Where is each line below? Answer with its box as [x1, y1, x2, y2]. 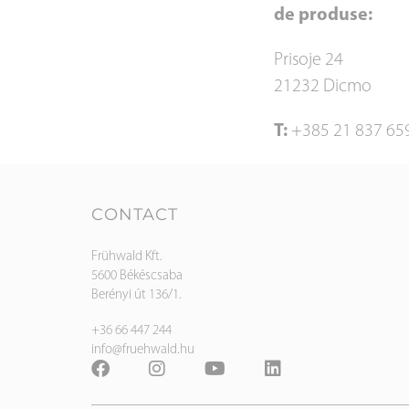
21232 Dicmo [274, 77, 372, 96]
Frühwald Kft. [91, 249, 163, 264]
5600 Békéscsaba [91, 268, 183, 283]
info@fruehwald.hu [91, 342, 194, 357]
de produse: [274, 5, 372, 25]
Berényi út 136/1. [91, 288, 182, 302]
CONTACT [91, 204, 179, 225]
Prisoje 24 [274, 50, 343, 69]
